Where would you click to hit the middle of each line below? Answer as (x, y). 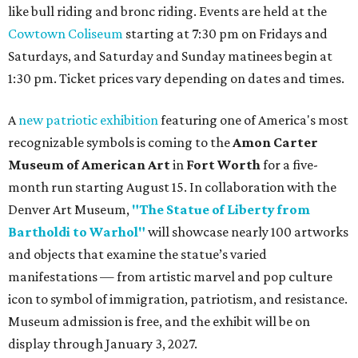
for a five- (289, 165)
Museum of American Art (90, 165)
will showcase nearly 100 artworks (247, 232)
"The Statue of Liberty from (221, 210)
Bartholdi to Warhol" (77, 232)
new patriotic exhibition (88, 120)
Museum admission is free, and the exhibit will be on (159, 322)
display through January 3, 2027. (103, 344)
